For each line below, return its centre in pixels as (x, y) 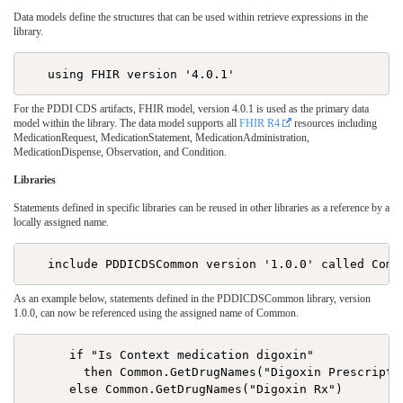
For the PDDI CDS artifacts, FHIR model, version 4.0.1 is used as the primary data (191, 108)
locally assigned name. (61, 222)
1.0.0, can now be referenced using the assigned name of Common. (156, 313)
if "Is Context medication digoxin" (170, 355)
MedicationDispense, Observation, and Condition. (120, 152)
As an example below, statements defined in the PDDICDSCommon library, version (192, 298)
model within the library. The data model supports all (126, 123)
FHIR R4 (260, 123)
